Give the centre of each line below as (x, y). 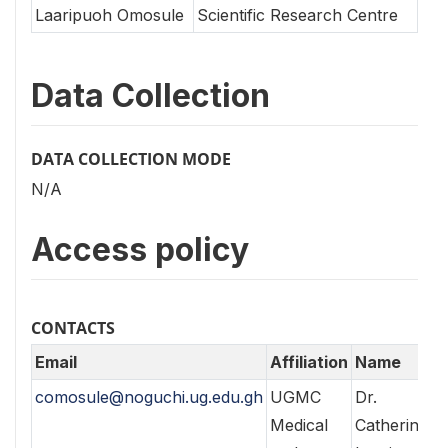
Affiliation (309, 362)
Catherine (391, 425)
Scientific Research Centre (297, 15)
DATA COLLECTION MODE (131, 159)
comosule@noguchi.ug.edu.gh (149, 397)
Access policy (140, 250)
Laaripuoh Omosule (109, 15)
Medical (299, 425)
